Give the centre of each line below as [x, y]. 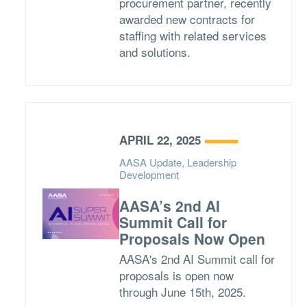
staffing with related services [193, 35]
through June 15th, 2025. [182, 292]
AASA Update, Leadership [177, 162]
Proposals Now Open [192, 238]
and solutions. [155, 52]
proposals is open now [176, 275]
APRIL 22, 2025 [160, 140]
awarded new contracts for [187, 19]
